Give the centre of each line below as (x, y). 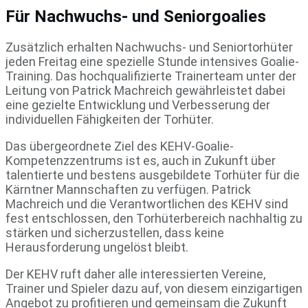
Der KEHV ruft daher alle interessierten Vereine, (135, 274)
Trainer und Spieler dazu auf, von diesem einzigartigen (154, 288)
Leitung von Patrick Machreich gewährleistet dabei (145, 90)
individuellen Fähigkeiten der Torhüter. (110, 119)
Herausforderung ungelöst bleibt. (97, 247)
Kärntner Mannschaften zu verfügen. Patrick (128, 189)
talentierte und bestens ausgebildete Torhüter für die (153, 175)
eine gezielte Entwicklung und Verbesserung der (138, 104)
